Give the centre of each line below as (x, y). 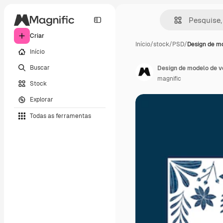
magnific (169, 79)
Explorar (42, 99)
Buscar (40, 67)
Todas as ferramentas (60, 116)
